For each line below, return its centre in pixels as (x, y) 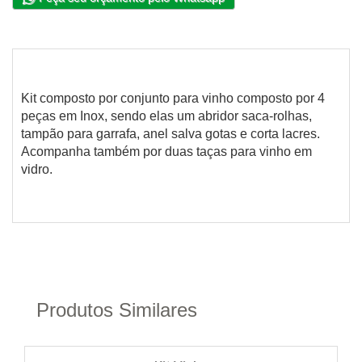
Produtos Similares (117, 310)
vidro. (37, 170)
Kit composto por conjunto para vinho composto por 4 (173, 99)
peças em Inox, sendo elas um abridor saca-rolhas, (166, 116)
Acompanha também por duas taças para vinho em (166, 152)
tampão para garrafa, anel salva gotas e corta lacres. (170, 134)
